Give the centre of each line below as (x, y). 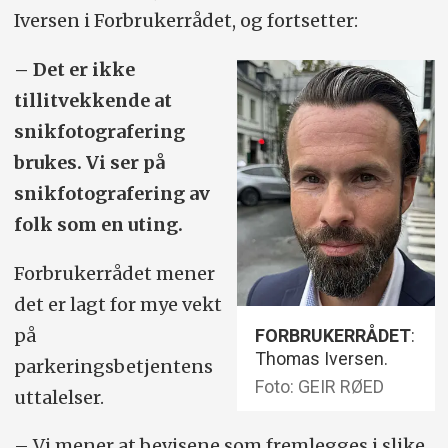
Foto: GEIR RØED (320, 387)
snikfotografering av (111, 193)
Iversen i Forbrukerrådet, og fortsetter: (185, 20)
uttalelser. (58, 397)
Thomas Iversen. (322, 359)
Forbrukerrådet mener (114, 273)
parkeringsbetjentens (113, 366)
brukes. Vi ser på (89, 162)
